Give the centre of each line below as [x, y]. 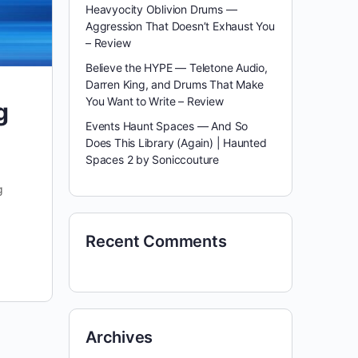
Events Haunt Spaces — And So [167, 126]
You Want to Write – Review [155, 101]
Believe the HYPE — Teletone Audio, [177, 68]
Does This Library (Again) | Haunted [176, 143]
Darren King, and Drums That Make [175, 84]
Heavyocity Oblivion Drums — [161, 9]
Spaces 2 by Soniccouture [152, 159]
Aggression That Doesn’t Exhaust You [180, 26]
